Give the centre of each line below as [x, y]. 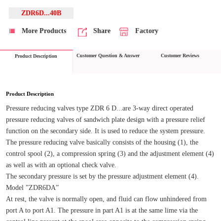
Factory [147, 30]
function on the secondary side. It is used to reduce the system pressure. [105, 130]
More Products [43, 30]
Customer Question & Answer [108, 56]
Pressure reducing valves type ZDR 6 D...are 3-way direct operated [99, 108]
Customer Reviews [180, 56]
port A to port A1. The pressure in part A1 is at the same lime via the [102, 210]
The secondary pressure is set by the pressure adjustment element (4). [102, 176]
